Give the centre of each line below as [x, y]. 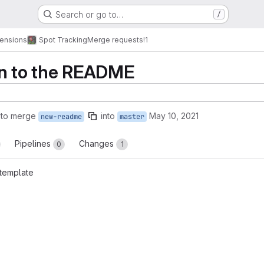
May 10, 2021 [174, 116]
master [132, 117]
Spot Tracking [63, 39]
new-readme [61, 117]
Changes [98, 143]
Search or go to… [89, 14]
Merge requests [115, 39]
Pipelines [34, 143]
